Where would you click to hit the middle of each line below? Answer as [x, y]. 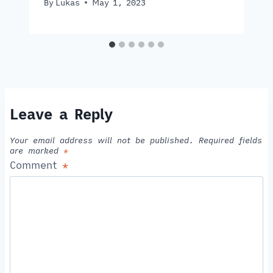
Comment [36, 165]
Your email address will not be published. [102, 140]
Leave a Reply [61, 114]
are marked [37, 151]
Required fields [230, 140]
